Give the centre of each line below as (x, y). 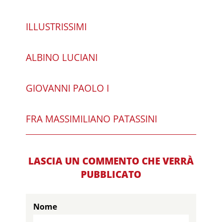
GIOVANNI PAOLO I (68, 88)
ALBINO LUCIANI (62, 57)
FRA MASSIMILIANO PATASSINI (92, 119)
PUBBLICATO (111, 174)
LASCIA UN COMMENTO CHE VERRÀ (111, 161)
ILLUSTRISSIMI (56, 27)
